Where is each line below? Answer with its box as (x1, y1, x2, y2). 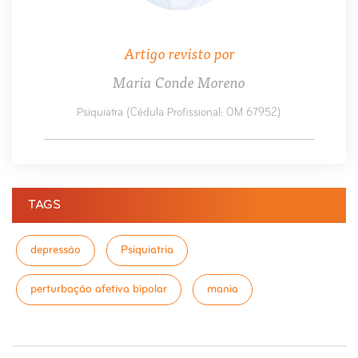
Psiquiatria (121, 245, 173, 257)
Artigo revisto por (123, 40, 235, 66)
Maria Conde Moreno (113, 69, 245, 94)
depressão (30, 245, 81, 257)
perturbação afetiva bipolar (30, 284, 167, 296)
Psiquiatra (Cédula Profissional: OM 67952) (77, 107, 281, 120)
